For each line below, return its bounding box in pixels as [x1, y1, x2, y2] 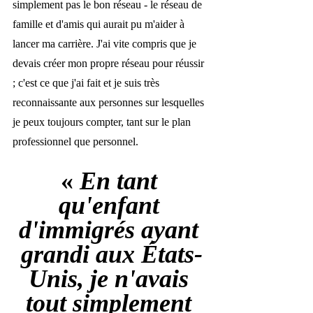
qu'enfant [58, 191, 166, 220]
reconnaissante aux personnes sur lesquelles [13, 96, 207, 109]
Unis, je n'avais [29, 265, 195, 293]
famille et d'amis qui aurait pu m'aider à [13, 18, 187, 31]
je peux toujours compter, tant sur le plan [13, 116, 194, 129]
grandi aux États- [21, 240, 203, 269]
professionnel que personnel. [13, 136, 138, 148]
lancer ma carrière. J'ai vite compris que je [13, 38, 199, 50]
